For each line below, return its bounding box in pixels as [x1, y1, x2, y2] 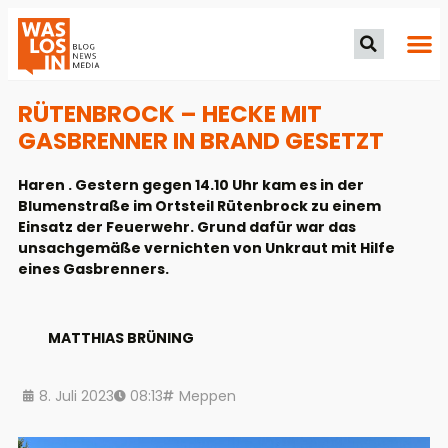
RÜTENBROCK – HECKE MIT [18, 97, 322, 130]
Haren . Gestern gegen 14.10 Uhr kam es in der [18, 174, 364, 195]
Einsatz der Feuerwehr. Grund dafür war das [18, 216, 356, 237]
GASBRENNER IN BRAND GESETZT [18, 124, 384, 157]
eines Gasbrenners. [18, 258, 169, 279]
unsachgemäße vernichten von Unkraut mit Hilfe [18, 237, 395, 258]
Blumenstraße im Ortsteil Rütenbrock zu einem [18, 195, 381, 216]
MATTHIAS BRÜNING [48, 328, 194, 349]
